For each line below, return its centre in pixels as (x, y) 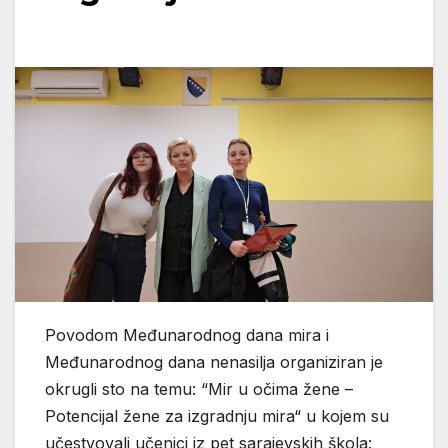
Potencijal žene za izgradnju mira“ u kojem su (217, 416)
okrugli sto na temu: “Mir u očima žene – (199, 389)
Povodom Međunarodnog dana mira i (187, 335)
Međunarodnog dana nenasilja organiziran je (214, 362)
